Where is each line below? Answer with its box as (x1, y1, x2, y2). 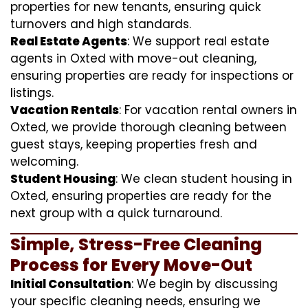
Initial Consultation (10, 275, 131, 292)
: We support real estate (127, 32, 269, 49)
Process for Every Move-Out (10, 253, 252, 276)
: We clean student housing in (115, 170, 292, 187)
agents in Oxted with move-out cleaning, (10, 49, 256, 67)
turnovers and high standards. (10, 15, 191, 32)
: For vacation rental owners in (119, 101, 297, 118)
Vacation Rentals (10, 101, 119, 118)
